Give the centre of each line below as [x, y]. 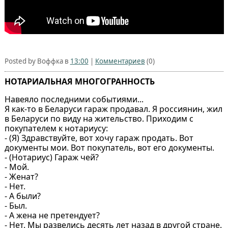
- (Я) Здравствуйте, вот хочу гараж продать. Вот [99, 138]
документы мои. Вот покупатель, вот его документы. [109, 148]
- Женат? [21, 177]
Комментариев [120, 61]
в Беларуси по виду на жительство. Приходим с [99, 119]
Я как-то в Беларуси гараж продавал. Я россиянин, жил [113, 109]
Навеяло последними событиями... [74, 99]
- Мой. [17, 167]
